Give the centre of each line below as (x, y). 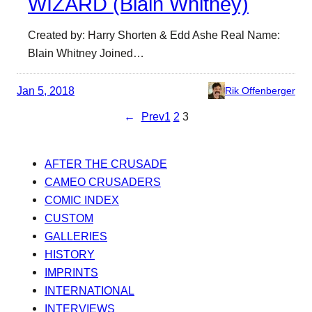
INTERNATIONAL (89, 290)
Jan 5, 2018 (46, 91)
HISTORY (70, 254)
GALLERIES (76, 236)
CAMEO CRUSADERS (103, 181)
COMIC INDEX (82, 200)
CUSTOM (69, 218)
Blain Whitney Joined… (86, 53)
